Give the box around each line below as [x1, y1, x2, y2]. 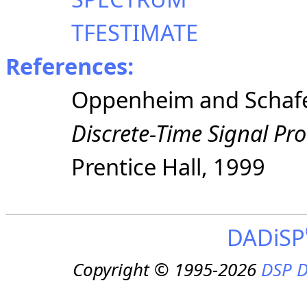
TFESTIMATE [71, 16, 198, 48]
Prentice [71, 151, 162, 182]
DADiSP [226, 221, 305, 253]
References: [5, 50, 134, 82]
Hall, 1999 [162, 151, 265, 182]
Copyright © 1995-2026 [72, 257, 261, 282]
